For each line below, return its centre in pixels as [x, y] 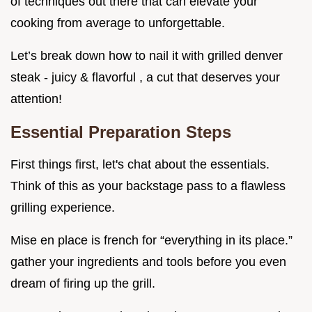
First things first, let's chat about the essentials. [140, 164]
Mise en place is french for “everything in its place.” [151, 240]
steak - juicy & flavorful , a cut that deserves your [145, 77]
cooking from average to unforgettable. [118, 23]
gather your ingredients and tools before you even [148, 262]
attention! [36, 99]
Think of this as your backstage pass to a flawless [148, 186]
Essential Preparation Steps [121, 132]
